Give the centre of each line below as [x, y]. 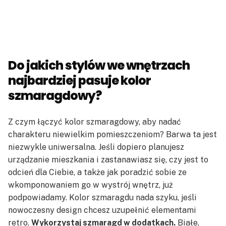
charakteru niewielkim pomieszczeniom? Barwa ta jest [112, 134]
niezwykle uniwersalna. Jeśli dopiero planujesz [96, 147]
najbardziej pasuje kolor [79, 80]
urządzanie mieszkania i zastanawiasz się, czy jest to [108, 159]
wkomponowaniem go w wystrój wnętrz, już [91, 185]
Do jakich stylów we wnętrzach [99, 65]
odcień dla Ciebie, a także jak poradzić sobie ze [97, 172]
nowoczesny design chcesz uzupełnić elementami [102, 210]
